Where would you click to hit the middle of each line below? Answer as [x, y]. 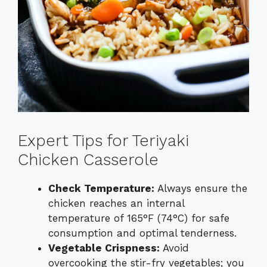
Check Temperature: [101, 189]
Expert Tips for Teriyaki [103, 141]
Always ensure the [201, 189]
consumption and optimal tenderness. [142, 233]
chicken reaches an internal [116, 204]
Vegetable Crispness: [104, 248]
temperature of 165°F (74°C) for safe [139, 218]
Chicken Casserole [88, 160]
